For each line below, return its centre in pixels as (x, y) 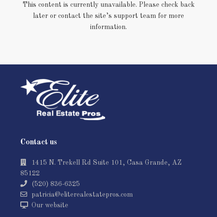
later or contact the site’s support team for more (108, 16)
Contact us (39, 142)
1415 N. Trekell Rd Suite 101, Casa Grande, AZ (107, 163)
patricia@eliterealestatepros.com (82, 194)
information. (108, 27)
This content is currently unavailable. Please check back (108, 5)
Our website (50, 205)
